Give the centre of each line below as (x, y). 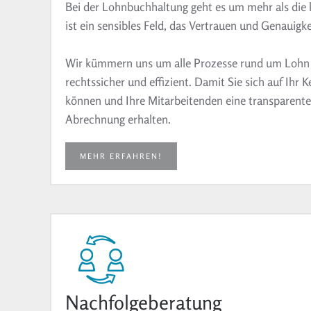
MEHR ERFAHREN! (121, 156)
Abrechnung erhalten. (118, 119)
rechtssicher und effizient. (130, 81)
